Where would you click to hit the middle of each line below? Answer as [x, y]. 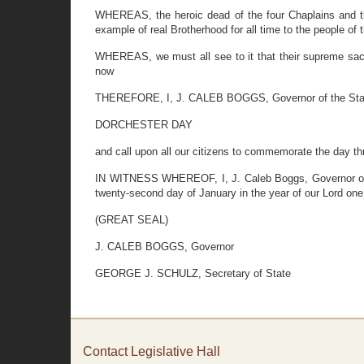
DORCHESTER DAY [144, 125]
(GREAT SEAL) [132, 220]
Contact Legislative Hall [152, 351]
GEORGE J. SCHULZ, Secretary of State [193, 273]
